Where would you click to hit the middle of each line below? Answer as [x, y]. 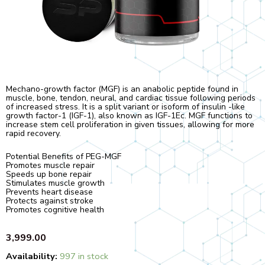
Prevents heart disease [49, 192]
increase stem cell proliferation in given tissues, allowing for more [130, 124]
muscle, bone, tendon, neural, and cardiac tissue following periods [131, 98]
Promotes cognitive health [55, 210]
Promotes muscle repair [50, 166]
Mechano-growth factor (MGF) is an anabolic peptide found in [122, 89]
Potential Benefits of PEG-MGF [64, 157]
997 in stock [84, 256]
